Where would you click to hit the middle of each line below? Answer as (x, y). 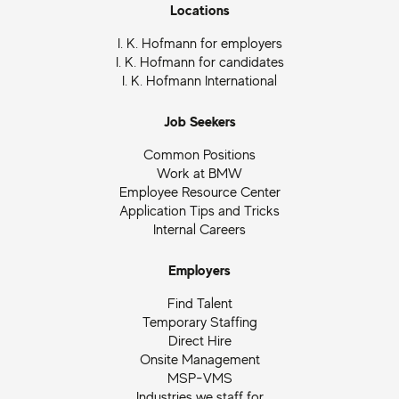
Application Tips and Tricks (199, 210)
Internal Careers (199, 228)
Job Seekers (199, 121)
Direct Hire (199, 340)
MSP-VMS (199, 377)
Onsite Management (199, 358)
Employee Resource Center (199, 191)
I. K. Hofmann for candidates (199, 61)
